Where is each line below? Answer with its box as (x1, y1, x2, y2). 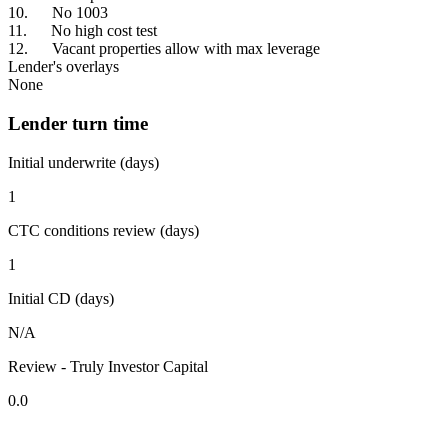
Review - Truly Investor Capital (8, 357, 208, 375)
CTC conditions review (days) (8, 221, 199, 239)
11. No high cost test (8, 22, 157, 40)
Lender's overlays (8, 58, 119, 76)
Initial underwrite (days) (8, 153, 159, 171)
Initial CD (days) (8, 289, 114, 307)
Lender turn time (8, 113, 148, 135)
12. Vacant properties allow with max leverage (8, 40, 320, 58)
